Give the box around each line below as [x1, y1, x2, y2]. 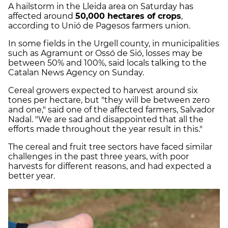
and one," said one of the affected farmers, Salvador [8, 105, 215, 115]
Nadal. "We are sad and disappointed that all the [8, 115, 204, 125]
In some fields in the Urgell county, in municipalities [8, 39, 219, 49]
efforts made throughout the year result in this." [8, 124, 203, 134]
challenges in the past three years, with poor [8, 152, 189, 162]
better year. [8, 171, 55, 181]
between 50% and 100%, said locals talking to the [8, 58, 207, 68]
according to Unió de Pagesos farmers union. [8, 21, 190, 31]
